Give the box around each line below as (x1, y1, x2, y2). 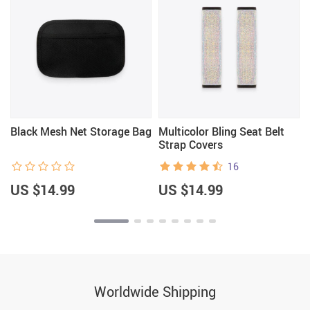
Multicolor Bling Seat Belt (158, 124, 284, 139)
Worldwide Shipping (94, 282, 216, 301)
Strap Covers (158, 137, 223, 152)
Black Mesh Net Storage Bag (10, 124, 152, 139)
